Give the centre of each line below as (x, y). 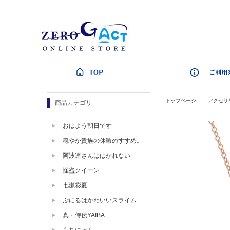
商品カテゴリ (73, 103)
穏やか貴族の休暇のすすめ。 (103, 141)
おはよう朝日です (87, 126)
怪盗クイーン (81, 170)
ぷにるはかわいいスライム (100, 200)
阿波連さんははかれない (97, 156)
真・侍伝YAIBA (84, 215)
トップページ (181, 100)
